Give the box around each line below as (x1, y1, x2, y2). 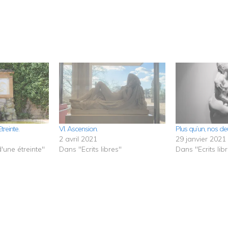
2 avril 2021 (59, 134, 97, 144)
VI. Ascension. (59, 124, 98, 134)
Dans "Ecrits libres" (59, 145, 122, 154)
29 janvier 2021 (176, 134, 226, 144)
